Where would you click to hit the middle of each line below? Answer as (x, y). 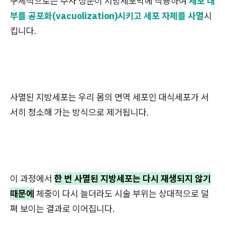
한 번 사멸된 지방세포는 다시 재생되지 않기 (133, 179)
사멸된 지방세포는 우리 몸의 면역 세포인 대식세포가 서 (109, 97)
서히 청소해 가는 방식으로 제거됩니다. (80, 113)
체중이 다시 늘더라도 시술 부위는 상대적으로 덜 (122, 194)
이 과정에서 (32, 179)
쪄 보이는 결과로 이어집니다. (63, 209)
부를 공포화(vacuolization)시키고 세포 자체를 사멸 (107, 16)
